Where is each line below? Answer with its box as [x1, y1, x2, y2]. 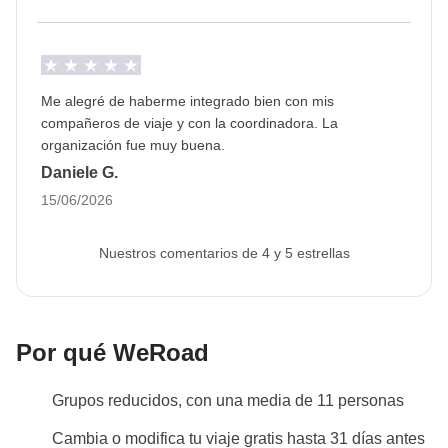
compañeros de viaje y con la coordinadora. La [41, 114, 338, 131]
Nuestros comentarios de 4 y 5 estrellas [98, 244, 350, 261]
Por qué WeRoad [16, 338, 209, 366]
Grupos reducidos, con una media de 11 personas [52, 391, 404, 409]
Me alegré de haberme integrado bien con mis [41, 92, 334, 109]
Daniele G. [41, 163, 118, 181]
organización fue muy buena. [41, 136, 225, 153]
